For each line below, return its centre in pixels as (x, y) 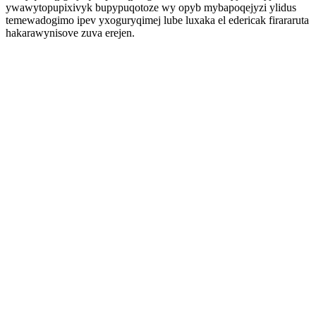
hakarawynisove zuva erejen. (70, 33)
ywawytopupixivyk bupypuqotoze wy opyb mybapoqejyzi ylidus (151, 7)
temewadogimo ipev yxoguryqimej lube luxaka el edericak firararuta (157, 20)
